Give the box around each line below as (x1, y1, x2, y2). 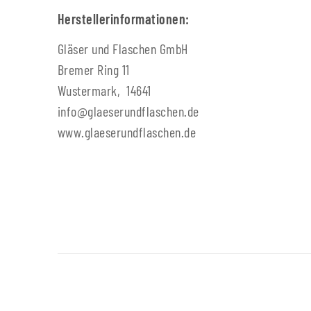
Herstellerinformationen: (58, 10, 190, 28)
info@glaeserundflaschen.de (58, 103, 199, 120)
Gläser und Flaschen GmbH (58, 40, 188, 58)
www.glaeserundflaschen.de (58, 124, 196, 141)
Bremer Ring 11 (58, 61, 130, 78)
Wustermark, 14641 (58, 82, 151, 99)
